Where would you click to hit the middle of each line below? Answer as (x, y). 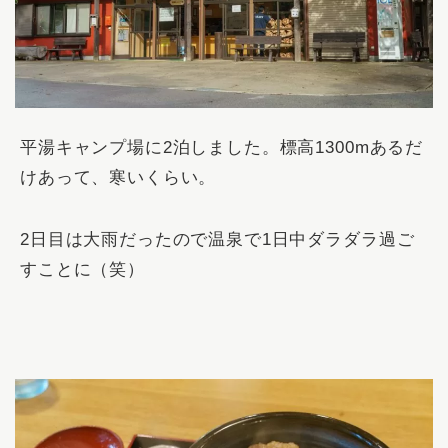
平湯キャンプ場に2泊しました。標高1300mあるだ (222, 148)
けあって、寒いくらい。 (118, 178)
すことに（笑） (82, 270)
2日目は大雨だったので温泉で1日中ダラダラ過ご (217, 240)
